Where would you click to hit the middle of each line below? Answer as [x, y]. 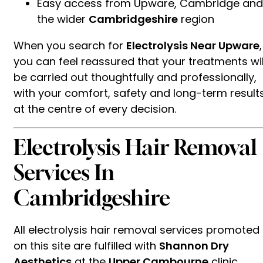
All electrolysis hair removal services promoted [136, 230]
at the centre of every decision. [95, 109]
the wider [63, 19]
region [196, 19]
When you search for [70, 45]
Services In [64, 172]
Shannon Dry [194, 245]
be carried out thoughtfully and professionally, [135, 77]
